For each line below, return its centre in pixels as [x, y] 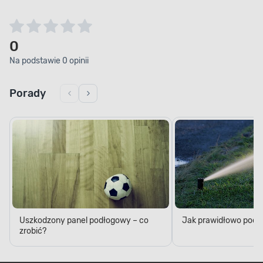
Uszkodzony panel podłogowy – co [84, 220]
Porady [28, 94]
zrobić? [33, 231]
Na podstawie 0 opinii [49, 61]
